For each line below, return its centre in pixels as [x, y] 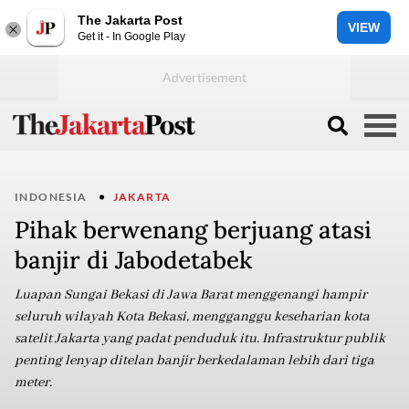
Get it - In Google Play [131, 36]
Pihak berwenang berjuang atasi [193, 230]
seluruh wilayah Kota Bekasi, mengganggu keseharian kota [192, 317]
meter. [33, 383]
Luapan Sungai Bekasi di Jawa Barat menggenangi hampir [191, 295]
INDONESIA [51, 197]
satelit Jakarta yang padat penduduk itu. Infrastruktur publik [200, 339]
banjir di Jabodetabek [133, 260]
